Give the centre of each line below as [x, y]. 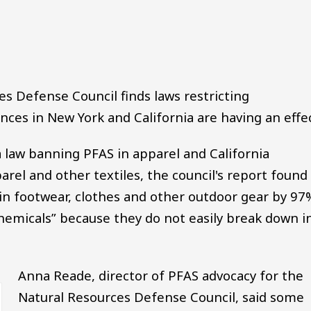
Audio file [68, 36]
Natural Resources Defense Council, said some [161, 296]
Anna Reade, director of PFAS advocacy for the [160, 275]
